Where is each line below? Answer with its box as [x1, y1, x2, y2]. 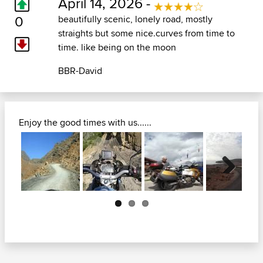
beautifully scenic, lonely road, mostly [58, 12, 213, 26]
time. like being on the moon [58, 41, 176, 55]
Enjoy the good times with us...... [19, 116, 151, 130]
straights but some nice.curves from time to [58, 26, 235, 41]
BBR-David [58, 64, 102, 78]
